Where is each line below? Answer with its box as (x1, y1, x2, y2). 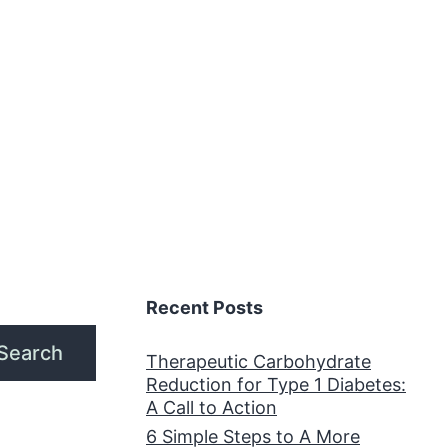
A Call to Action (146, 396, 277, 418)
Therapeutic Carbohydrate (146, 350, 371, 372)
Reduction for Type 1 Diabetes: (146, 373, 406, 395)
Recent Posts (146, 296, 263, 318)
